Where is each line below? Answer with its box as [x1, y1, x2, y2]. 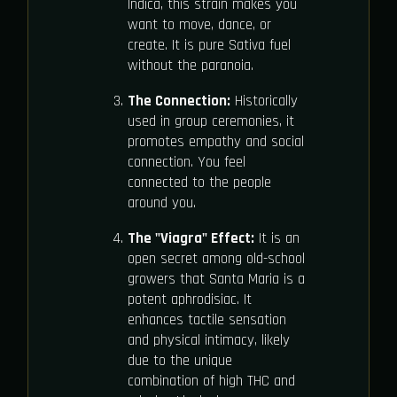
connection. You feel [128, 152, 245, 173]
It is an [254, 229, 300, 249]
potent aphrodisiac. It [128, 290, 252, 310]
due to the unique [128, 351, 232, 371]
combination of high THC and [128, 371, 295, 392]
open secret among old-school [128, 249, 305, 269]
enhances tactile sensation [128, 310, 286, 331]
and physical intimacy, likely [128, 331, 290, 351]
